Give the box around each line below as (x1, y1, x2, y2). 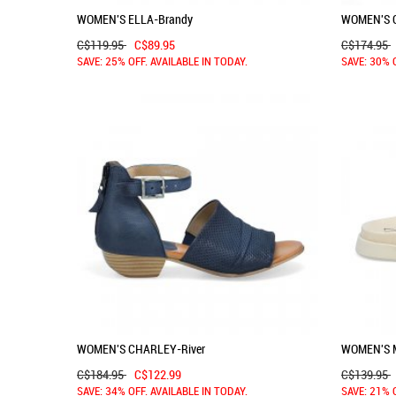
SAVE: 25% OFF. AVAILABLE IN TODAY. (77, 53, 247, 72)
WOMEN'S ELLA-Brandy (77, 11, 193, 27)
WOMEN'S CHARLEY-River (77, 340, 205, 357)
